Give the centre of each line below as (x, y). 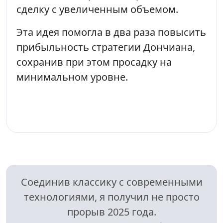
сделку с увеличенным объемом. (97, 9)
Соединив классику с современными (111, 182)
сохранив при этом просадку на (94, 62)
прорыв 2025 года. (111, 212)
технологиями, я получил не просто (111, 197)
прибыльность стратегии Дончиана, (106, 47)
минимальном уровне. (72, 77)
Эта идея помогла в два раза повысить (111, 32)
